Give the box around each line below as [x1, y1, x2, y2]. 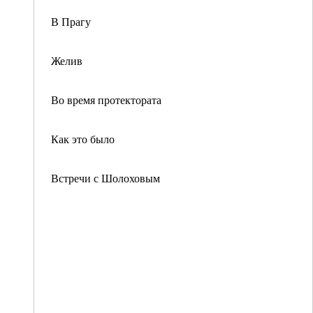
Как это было [51, 131, 115, 146]
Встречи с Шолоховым [51, 170, 160, 185]
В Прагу [51, 14, 91, 29]
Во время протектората [51, 92, 161, 107]
